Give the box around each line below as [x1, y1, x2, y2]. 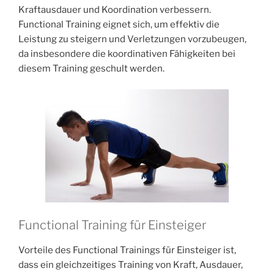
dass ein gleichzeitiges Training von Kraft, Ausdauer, [18, 259, 243, 270]
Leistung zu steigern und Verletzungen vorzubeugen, [18, 33, 246, 45]
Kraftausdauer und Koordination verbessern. [18, 4, 211, 15]
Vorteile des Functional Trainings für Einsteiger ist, [18, 244, 236, 256]
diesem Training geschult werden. [18, 62, 165, 74]
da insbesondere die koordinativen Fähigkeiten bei [18, 48, 235, 59]
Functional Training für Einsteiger [18, 217, 206, 232]
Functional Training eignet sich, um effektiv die [18, 18, 220, 30]
